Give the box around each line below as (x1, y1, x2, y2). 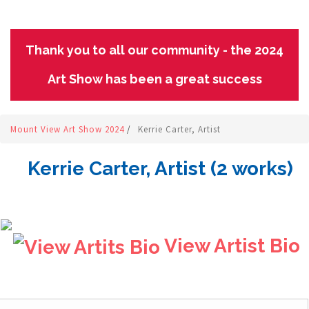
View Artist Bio (160, 235, 300, 257)
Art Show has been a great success (47, 72, 262, 86)
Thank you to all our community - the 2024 (26, 43, 283, 57)
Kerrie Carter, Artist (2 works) (28, 157, 293, 180)
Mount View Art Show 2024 (10, 123, 127, 135)
